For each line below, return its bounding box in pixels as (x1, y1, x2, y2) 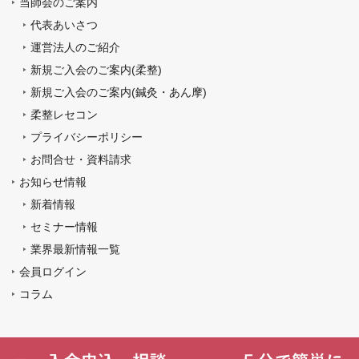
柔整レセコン (30, 107, 98, 121)
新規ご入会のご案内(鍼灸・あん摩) (30, 85, 207, 99)
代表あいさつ (30, 18, 98, 31)
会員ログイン (19, 264, 87, 278)
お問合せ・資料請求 (30, 152, 131, 166)
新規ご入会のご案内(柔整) (30, 63, 162, 76)
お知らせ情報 (19, 175, 87, 188)
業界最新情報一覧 (30, 242, 120, 256)
